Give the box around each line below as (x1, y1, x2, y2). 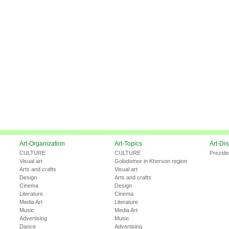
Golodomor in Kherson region (114, 158, 187, 165)
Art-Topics (114, 140, 142, 148)
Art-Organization (19, 140, 65, 148)
